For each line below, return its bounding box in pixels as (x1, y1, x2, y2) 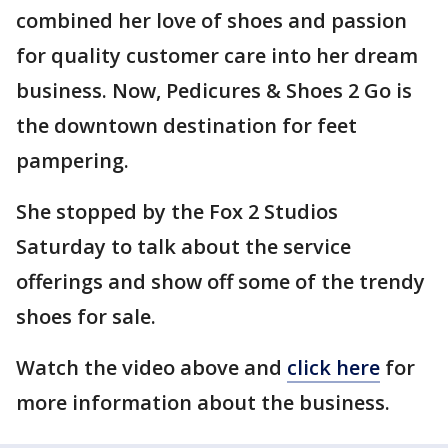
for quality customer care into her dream (16, 42, 418, 69)
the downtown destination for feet (16, 112, 357, 139)
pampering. (16, 147, 129, 174)
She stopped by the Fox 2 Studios (16, 198, 338, 225)
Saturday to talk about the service (16, 233, 351, 260)
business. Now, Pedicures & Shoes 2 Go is (16, 77, 412, 104)
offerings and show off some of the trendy (16, 268, 425, 295)
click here (287, 354, 380, 381)
